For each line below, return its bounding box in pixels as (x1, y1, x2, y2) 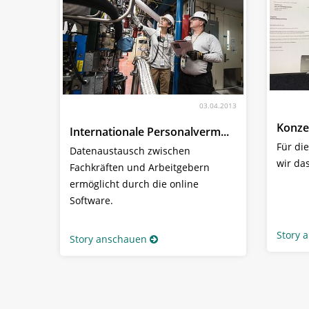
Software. (70, 194, 113, 207)
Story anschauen (70, 232, 147, 246)
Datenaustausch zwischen (70, 144, 190, 157)
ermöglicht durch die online (70, 177, 199, 190)
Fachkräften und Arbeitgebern (70, 161, 210, 174)
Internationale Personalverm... (70, 124, 229, 139)
